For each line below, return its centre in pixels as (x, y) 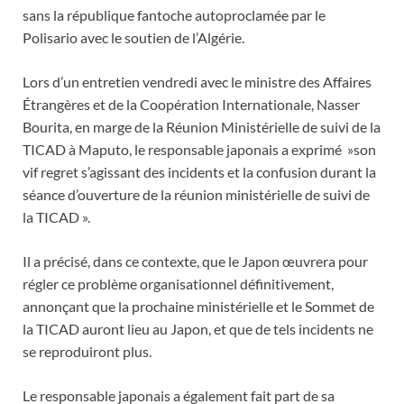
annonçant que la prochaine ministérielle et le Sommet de (198, 307)
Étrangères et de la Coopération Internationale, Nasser (191, 105)
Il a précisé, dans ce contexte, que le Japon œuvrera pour (195, 262)
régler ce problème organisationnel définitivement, (178, 284)
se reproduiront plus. (87, 352)
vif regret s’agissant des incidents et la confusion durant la (199, 172)
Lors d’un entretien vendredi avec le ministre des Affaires (197, 82)
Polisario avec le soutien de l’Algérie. (133, 38)
